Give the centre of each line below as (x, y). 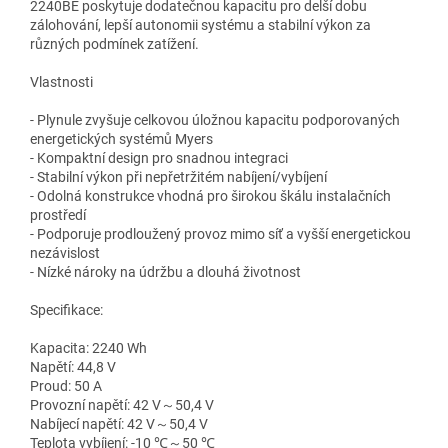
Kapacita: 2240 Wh (88, 347)
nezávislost (65, 252)
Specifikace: (66, 309)
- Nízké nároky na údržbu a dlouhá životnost (165, 271)
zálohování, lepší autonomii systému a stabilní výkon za (200, 24)
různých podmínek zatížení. (114, 43)
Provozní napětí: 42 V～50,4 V (122, 404)
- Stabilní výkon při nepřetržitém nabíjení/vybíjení (178, 176)
